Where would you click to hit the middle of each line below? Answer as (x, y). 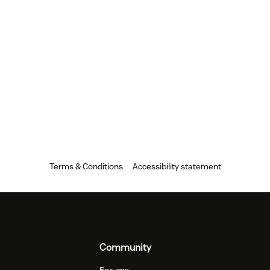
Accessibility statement (177, 166)
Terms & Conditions (86, 166)
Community (126, 247)
